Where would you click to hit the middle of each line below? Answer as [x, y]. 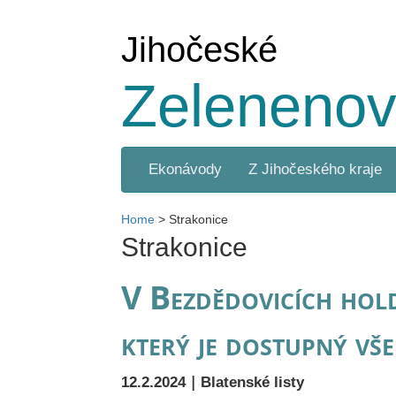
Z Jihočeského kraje [315, 169]
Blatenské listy [252, 382]
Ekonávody [185, 169]
